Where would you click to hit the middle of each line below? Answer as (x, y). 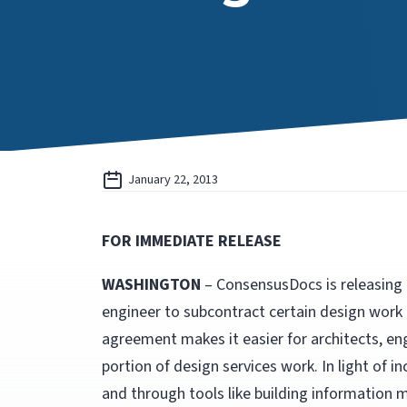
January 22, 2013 (173, 179)
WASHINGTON (151, 285)
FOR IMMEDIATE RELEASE (192, 241)
